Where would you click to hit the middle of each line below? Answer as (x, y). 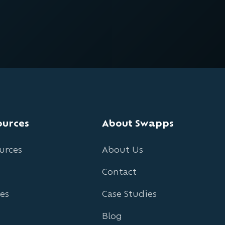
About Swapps (138, 123)
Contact (119, 171)
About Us (122, 149)
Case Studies (129, 193)
